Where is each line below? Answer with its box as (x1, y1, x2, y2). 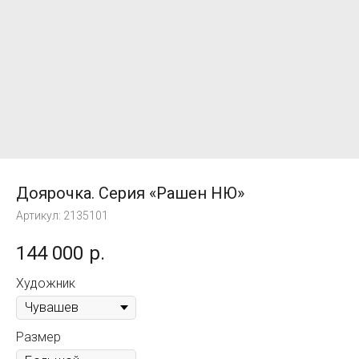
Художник (16, 275, 75, 291)
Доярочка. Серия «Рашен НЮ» (16, 184, 244, 203)
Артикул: (16, 209, 63, 222)
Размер (16, 329, 61, 345)
